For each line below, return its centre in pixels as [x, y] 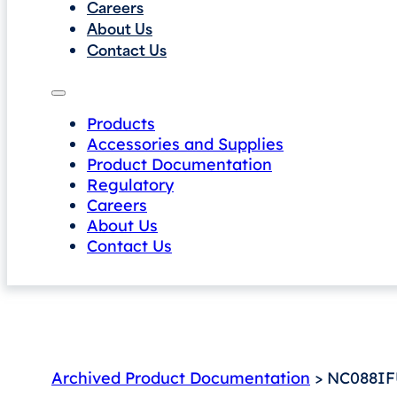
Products [121, 124]
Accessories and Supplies [185, 144]
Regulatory [130, 185]
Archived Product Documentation [181, 378]
